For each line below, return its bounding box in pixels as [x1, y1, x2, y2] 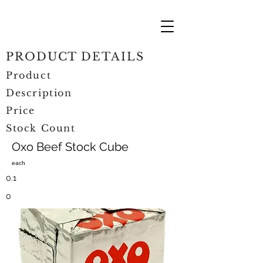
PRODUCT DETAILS [6, 50, 144, 63]
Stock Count [6, 122, 76, 134]
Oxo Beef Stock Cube [12, 140, 129, 154]
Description [6, 87, 72, 99]
